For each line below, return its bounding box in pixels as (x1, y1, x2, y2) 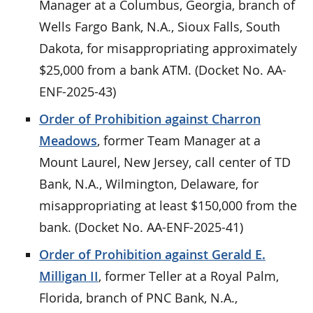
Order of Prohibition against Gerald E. (39, 245, 265, 263)
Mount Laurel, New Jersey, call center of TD (39, 153, 291, 170)
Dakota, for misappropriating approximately (39, 39, 297, 57)
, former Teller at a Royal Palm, (99, 267, 279, 284)
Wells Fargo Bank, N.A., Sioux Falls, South (39, 17, 280, 35)
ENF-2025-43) (39, 82, 116, 100)
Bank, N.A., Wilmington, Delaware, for (39, 175, 259, 192)
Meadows (39, 131, 97, 149)
